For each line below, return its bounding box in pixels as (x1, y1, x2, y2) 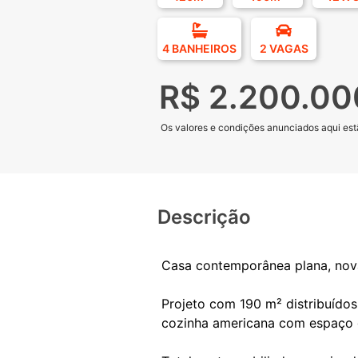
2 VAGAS (259, 41, 308, 55)
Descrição (157, 205, 251, 229)
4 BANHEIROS (162, 41, 237, 55)
